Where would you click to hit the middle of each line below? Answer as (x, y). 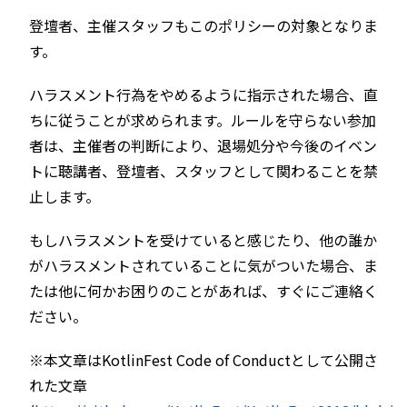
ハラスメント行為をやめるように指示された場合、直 (203, 95)
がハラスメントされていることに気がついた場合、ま (203, 266)
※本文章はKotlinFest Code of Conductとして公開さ (203, 360)
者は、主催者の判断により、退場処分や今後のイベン (203, 146)
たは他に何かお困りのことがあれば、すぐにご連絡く (203, 291)
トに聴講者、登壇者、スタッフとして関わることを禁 (203, 171)
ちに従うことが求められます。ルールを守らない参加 (203, 120)
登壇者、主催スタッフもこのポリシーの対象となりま (203, 26)
